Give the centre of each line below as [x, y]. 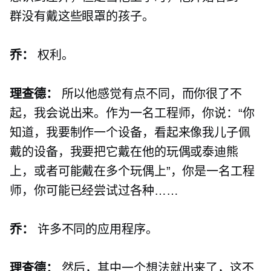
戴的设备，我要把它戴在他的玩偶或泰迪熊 [124, 152]
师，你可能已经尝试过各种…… [94, 191]
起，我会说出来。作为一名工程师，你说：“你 [132, 113]
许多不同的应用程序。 [96, 230]
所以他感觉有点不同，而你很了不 [150, 94]
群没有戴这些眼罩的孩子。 [82, 17]
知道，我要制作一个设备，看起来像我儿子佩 [130, 133]
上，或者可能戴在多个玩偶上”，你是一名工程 [132, 171]
